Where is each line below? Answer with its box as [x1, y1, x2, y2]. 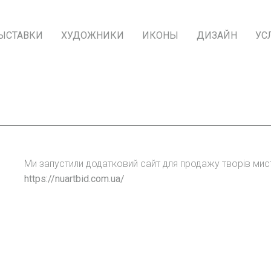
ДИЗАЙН [197, 29, 237, 41]
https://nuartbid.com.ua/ [24, 172, 125, 184]
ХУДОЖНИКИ [61, 29, 124, 41]
